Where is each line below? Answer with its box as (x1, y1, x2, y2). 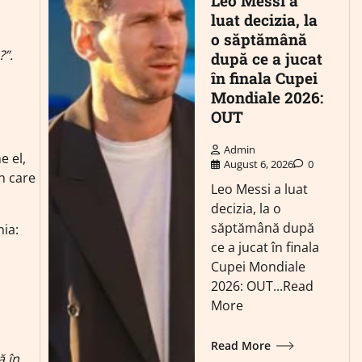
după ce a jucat (210, 48, 322, 69)
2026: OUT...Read (210, 277, 314, 296)
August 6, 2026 (223, 157, 293, 172)
